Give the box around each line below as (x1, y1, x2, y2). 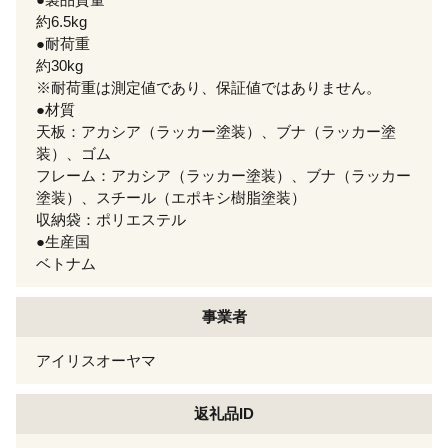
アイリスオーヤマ (36, 351, 156, 369)
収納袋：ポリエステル (36, 210, 186, 228)
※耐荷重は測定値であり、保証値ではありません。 (36, 78, 381, 96)
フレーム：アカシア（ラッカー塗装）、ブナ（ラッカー (36, 166, 411, 184)
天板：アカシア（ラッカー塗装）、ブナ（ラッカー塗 (36, 122, 396, 140)
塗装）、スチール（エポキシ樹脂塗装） (36, 188, 306, 206)
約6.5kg (36, 12, 87, 30)
